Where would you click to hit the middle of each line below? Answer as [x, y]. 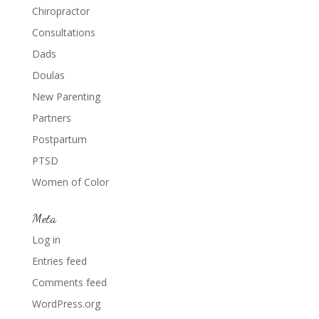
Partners [51, 117]
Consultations [63, 32]
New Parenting [66, 96]
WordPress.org [66, 303]
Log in [46, 239]
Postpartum [59, 139]
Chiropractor [61, 11]
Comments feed [69, 282]
